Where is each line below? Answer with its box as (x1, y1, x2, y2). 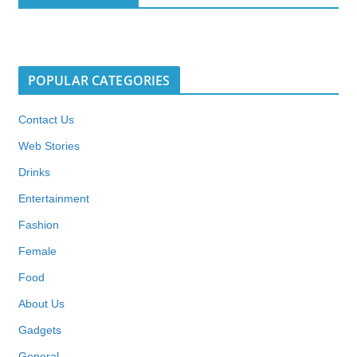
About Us (18, 297, 65, 311)
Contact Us (18, 113, 74, 127)
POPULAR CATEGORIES (27, 72, 171, 90)
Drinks (18, 166, 50, 179)
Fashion (18, 218, 59, 232)
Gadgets (18, 324, 61, 337)
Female (18, 245, 57, 258)
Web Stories (18, 139, 80, 153)
